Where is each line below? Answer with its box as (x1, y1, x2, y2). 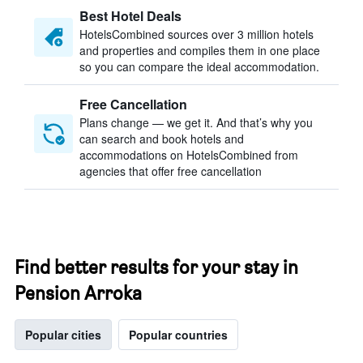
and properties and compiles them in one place (79, 42, 320, 58)
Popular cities (25, 327, 101, 343)
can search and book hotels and (79, 130, 244, 147)
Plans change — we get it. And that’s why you (79, 114, 313, 130)
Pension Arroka (15, 281, 142, 305)
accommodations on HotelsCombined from (79, 147, 298, 163)
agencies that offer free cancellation (79, 163, 262, 179)
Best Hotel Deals (79, 6, 181, 25)
